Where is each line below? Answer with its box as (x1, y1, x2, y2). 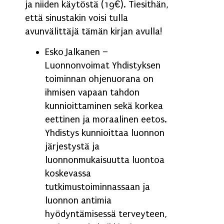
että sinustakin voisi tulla (25, 12, 128, 23)
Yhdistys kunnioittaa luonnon (45, 127, 164, 139)
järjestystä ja (45, 141, 99, 152)
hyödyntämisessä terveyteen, (45, 208, 167, 220)
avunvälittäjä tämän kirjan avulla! (25, 25, 162, 37)
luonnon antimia (45, 195, 111, 206)
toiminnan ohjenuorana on (45, 73, 153, 85)
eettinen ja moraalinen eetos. (45, 114, 167, 125)
